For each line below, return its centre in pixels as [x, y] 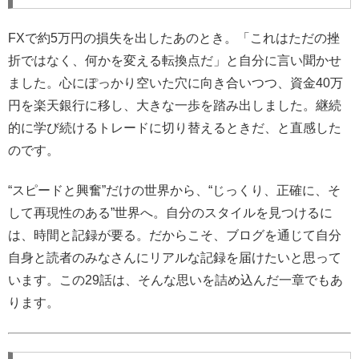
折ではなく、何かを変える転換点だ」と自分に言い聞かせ [175, 60]
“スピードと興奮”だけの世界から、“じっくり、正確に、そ [174, 191]
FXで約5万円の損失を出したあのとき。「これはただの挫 [174, 38]
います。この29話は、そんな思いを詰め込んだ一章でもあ [175, 280]
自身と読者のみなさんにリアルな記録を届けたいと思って [175, 258]
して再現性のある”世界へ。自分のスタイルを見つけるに [170, 213]
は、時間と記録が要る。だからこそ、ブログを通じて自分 [175, 236]
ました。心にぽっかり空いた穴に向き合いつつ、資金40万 [175, 83]
